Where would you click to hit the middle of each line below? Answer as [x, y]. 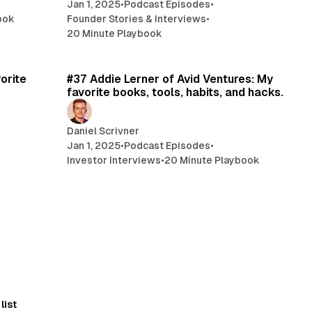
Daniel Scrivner [103, 131]
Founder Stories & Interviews [137, 18]
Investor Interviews [114, 161]
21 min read [255, 56]
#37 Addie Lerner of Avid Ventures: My [170, 79]
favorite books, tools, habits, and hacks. [175, 93]
